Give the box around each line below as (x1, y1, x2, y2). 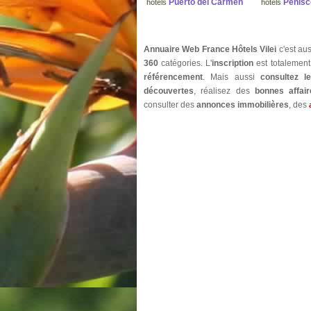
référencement (144, 72, 203, 82)
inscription (212, 58, 254, 68)
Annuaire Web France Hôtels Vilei (144, 44, 277, 54)
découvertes (144, 86, 194, 96)
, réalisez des (194, 86, 255, 96)
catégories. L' (158, 58, 212, 68)
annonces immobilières (196, 100, 289, 110)
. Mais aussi (203, 72, 261, 82)
